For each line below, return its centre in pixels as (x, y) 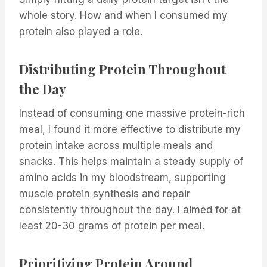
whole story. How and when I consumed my (123, 16)
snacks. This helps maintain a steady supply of (131, 162)
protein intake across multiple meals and (116, 146)
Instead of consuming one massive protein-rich (132, 114)
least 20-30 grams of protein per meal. (112, 226)
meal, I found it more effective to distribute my (130, 130)
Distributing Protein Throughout (122, 69)
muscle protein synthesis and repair (105, 194)
